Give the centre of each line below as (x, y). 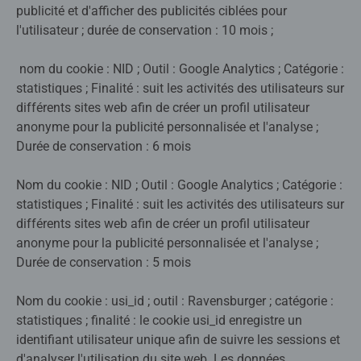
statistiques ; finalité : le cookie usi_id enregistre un (159, 321)
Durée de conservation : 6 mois (104, 147)
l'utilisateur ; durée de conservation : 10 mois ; (145, 31)
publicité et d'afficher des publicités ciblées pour (151, 11)
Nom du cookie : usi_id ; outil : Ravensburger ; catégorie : (175, 301)
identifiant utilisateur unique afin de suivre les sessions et (178, 340)
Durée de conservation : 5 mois (104, 263)
